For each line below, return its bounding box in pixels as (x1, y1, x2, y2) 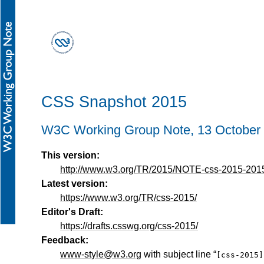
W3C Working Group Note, (41, 122, 197, 137)
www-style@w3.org (60, 249, 141, 260)
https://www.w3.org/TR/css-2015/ (60, 193, 197, 203)
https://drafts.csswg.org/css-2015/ (60, 221, 198, 232)
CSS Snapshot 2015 (41, 93, 187, 111)
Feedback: (41, 235, 88, 246)
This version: (41, 150, 100, 161)
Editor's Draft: (41, 207, 103, 217)
